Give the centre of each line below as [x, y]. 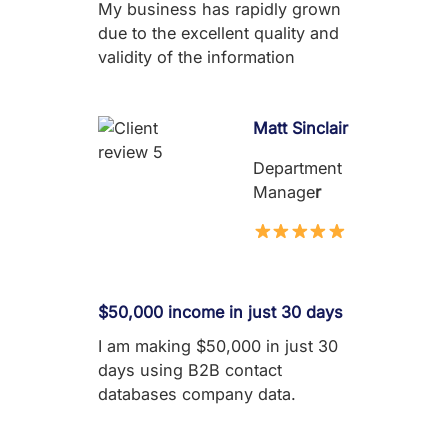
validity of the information [196, 57]
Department [298, 167]
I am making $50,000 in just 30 [218, 346]
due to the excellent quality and [218, 33]
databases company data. [197, 394]
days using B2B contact [190, 370]
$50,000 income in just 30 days [220, 312]
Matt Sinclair [301, 127]
